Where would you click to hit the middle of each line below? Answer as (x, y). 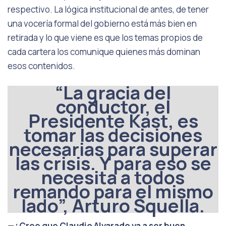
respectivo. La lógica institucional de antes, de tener (108, 9)
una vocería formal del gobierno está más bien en (102, 23)
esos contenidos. (41, 66)
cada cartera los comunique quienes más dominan (104, 52)
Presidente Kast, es (113, 121)
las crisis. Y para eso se (113, 163)
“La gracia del (113, 93)
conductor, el (113, 107)
